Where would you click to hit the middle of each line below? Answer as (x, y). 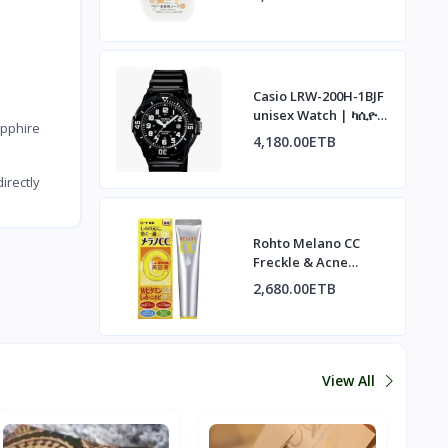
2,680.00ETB (294, 289)
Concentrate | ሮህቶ (312, 281)
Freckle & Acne (300, 262)
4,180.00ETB (294, 142)
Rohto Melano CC (306, 243)
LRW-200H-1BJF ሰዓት (313, 134)
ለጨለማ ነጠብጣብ (299, 319)
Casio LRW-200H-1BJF (318, 96)
